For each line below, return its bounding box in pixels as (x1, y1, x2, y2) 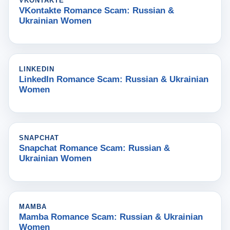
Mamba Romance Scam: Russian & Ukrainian (19, 212, 203, 222)
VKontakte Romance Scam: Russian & (19, 6, 174, 15)
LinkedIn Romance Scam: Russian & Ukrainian (19, 74, 208, 84)
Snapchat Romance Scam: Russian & (19, 143, 170, 153)
